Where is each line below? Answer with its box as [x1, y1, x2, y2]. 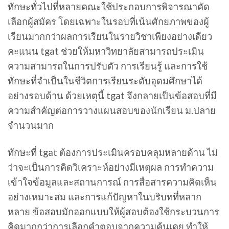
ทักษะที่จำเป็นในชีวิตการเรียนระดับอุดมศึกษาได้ [8, 75, 202, 86]
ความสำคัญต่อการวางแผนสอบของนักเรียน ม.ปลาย [8, 104, 216, 116]
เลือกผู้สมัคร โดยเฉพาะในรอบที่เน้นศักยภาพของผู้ [8, 15, 209, 27]
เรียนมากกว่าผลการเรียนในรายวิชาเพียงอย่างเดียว [8, 30, 212, 42]
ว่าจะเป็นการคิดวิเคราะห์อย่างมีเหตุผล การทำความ [8, 161, 214, 173]
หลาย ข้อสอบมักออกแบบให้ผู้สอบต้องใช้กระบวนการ [8, 205, 219, 217]
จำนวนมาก [8, 119, 54, 131]
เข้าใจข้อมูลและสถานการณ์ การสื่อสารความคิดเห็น [8, 176, 217, 188]
